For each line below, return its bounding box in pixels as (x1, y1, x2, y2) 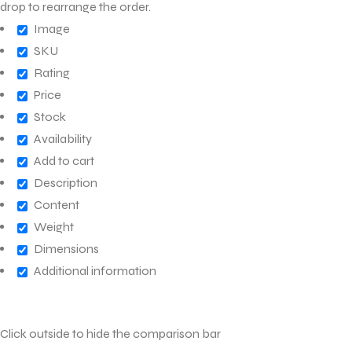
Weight (34, 219, 74, 235)
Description (34, 175, 97, 191)
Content (34, 197, 79, 213)
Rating (34, 65, 70, 81)
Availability (34, 131, 92, 147)
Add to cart (34, 153, 94, 169)
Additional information (34, 263, 156, 279)
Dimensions (34, 241, 99, 257)
